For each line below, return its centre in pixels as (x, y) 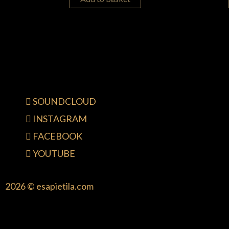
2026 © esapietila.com (49, 186)
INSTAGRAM (60, 119)
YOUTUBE (54, 154)
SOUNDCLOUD (64, 101)
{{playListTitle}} (67, 204)
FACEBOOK (58, 136)
